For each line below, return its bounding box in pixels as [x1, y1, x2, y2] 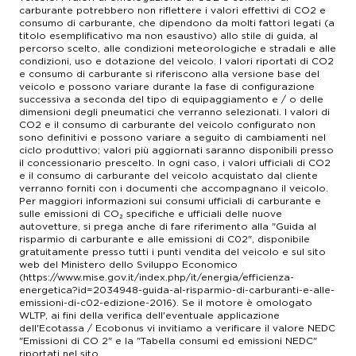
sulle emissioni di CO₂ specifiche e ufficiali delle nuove [19, 207, 282, 219]
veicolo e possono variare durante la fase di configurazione [19, 80, 315, 92]
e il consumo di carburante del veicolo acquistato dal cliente [19, 169, 318, 181]
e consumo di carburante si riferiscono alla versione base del [19, 68, 319, 79]
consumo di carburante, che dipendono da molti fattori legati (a [19, 17, 335, 29]
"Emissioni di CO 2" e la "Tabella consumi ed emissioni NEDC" [19, 335, 317, 346]
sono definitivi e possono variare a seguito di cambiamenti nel [19, 131, 326, 143]
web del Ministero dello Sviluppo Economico [19, 258, 238, 270]
